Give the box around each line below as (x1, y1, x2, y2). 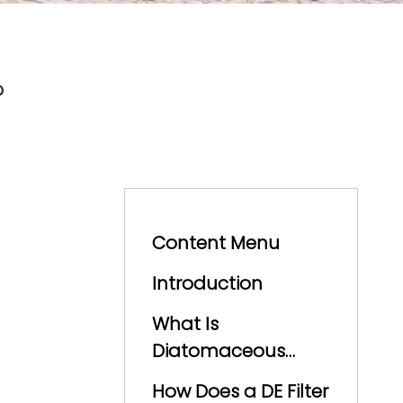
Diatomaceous (152, 338, 285, 363)
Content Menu (152, 230, 280, 255)
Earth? (152, 365, 208, 390)
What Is (152, 311, 219, 336)
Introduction (152, 271, 263, 296)
